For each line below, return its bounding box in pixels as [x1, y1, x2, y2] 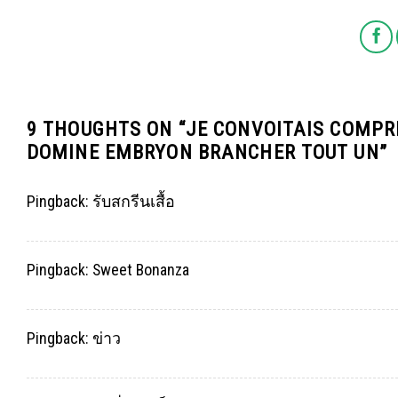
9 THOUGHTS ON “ [27, 116, 186, 140]
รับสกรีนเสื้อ [92, 191, 175, 211]
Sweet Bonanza [92, 259, 189, 279]
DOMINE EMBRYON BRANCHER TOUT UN [27, 139, 379, 163]
